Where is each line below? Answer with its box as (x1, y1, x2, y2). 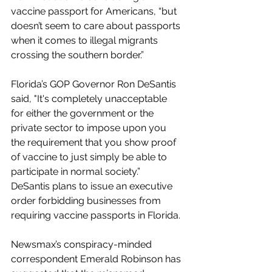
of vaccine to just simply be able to (11, 151, 169, 163)
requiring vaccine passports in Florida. (11, 209, 183, 221)
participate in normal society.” (11, 165, 143, 177)
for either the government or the (11, 107, 156, 119)
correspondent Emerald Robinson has (11, 253, 183, 265)
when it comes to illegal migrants (11, 34, 160, 46)
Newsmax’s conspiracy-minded (11, 238, 154, 250)
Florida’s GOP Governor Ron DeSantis (11, 78, 178, 90)
